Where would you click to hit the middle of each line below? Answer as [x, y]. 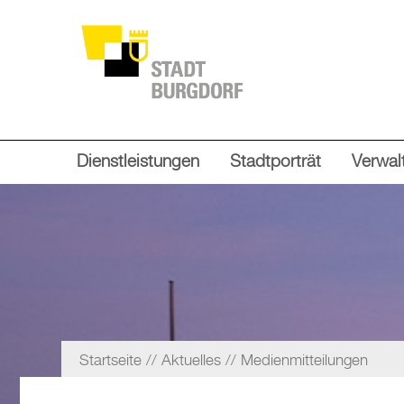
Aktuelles [192, 361]
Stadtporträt [275, 162]
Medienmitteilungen [305, 361]
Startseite [110, 361]
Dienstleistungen [138, 162]
